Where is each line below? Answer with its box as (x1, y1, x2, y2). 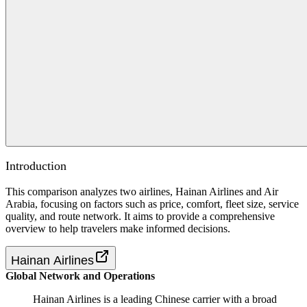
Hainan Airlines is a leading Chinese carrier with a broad (33, 293, 277, 306)
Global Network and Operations (5, 270, 155, 282)
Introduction (5, 159, 66, 173)
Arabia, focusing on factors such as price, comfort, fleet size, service (5, 198, 299, 210)
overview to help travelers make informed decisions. (5, 223, 230, 235)
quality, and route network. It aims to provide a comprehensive (5, 210, 275, 223)
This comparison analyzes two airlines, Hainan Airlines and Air (5, 186, 278, 198)
